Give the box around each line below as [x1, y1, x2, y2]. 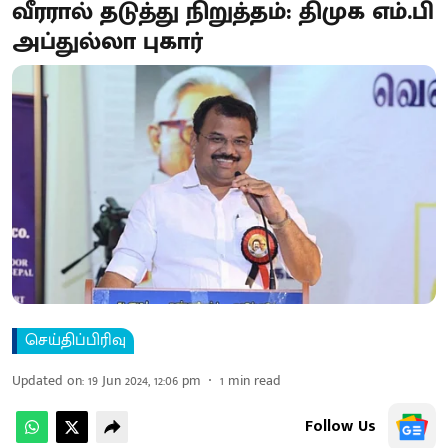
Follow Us [305, 412, 376, 440]
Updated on [12, 368, 82, 392]
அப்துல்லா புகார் [12, 22, 203, 62]
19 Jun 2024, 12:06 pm [88, 368, 201, 392]
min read [228, 368, 281, 392]
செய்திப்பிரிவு [25, 326, 126, 354]
